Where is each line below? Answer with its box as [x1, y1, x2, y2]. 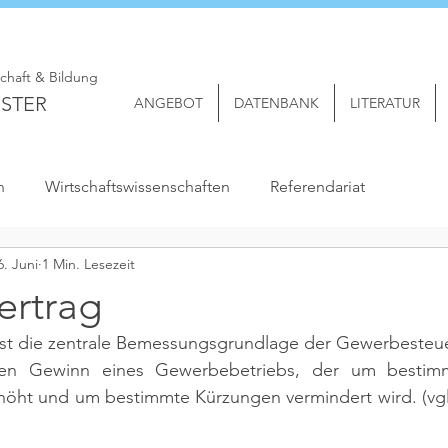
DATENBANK [234, 94, 319, 112]
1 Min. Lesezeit [42, 254, 135, 273]
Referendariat [270, 177, 365, 196]
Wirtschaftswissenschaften [45, 177, 230, 196]
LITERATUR [350, 94, 420, 112]
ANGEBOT [134, 94, 203, 112]
